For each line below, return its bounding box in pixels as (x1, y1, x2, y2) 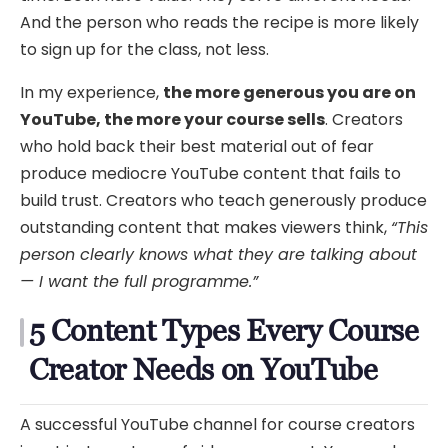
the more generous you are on (163, 80, 416, 104)
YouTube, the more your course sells (20, 107, 325, 131)
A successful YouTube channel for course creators (20, 413, 415, 437)
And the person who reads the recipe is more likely (20, 10, 419, 34)
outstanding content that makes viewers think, (20, 215, 391, 239)
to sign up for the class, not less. (20, 37, 269, 61)
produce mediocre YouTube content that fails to (20, 161, 401, 185)
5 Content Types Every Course (29, 312, 419, 348)
